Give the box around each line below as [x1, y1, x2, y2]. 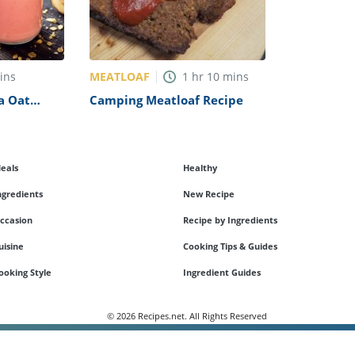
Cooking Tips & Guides [182, 240, 277, 253]
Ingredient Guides [182, 266, 261, 279]
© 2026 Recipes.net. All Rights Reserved [107, 310, 267, 323]
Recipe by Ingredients [182, 214, 277, 227]
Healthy [182, 162, 217, 174]
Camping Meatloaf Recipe [90, 92, 243, 109]
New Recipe [182, 188, 235, 200]
